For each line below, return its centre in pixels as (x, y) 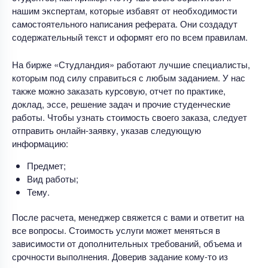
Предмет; (46, 165)
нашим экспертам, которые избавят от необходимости (124, 10)
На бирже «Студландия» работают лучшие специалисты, (131, 64)
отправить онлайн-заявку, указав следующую (106, 130)
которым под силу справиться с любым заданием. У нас (129, 77)
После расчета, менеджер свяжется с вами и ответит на (128, 217)
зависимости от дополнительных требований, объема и (127, 243)
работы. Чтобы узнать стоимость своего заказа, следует (130, 117)
